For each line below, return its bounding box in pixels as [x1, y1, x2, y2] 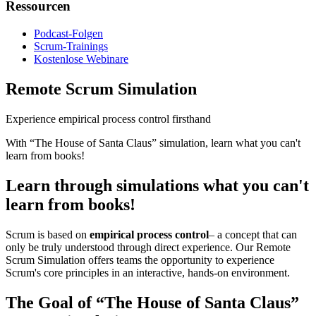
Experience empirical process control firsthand [6, 112, 211, 125]
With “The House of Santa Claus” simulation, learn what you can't [6, 136, 300, 149]
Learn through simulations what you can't [6, 176, 309, 195]
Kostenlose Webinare [34, 53, 128, 66]
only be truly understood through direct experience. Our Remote [6, 241, 291, 253]
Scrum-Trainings [34, 40, 108, 53]
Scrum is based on [6, 228, 90, 241]
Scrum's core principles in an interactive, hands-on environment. [6, 266, 290, 279]
